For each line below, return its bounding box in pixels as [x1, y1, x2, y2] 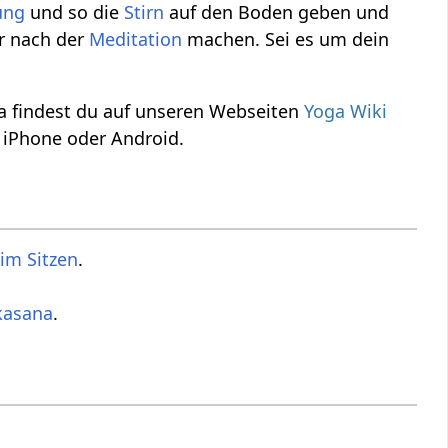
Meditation [89, 26, 183, 51]
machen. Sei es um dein [182, 26, 390, 51]
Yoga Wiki [304, 98, 388, 123]
